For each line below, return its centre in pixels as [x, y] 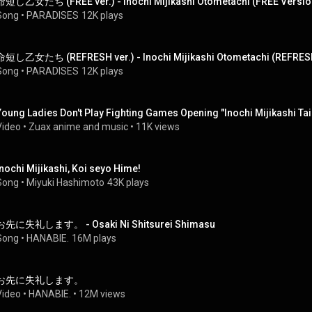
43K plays [128, 182]
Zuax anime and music [78, 127]
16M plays [94, 238]
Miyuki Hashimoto [65, 182]
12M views [102, 294]
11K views [158, 127]
